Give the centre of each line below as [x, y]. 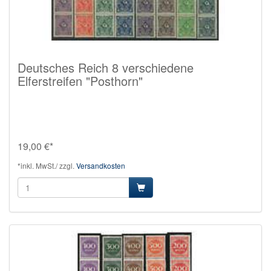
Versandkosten [101, 165]
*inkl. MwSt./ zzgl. [47, 165]
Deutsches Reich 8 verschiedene [106, 67]
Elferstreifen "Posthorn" [80, 80]
